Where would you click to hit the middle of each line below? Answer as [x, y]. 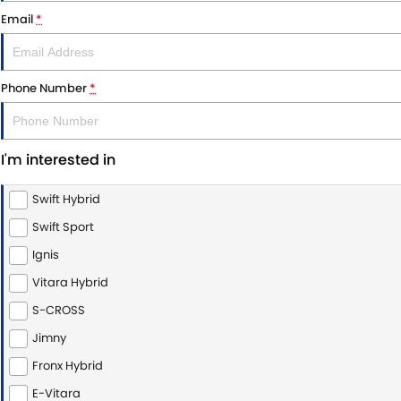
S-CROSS [59, 310]
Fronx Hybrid [68, 366]
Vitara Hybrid [70, 282]
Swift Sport [63, 227]
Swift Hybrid [66, 199]
